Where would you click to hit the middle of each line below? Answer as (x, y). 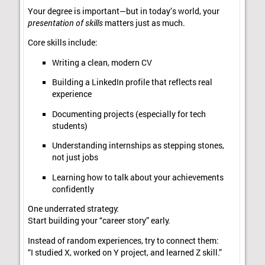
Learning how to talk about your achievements (138, 177)
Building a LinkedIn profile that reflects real (132, 83)
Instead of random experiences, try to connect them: (124, 240)
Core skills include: (63, 43)
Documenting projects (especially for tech (129, 114)
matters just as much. (144, 23)
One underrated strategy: (74, 209)
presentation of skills (66, 23)
